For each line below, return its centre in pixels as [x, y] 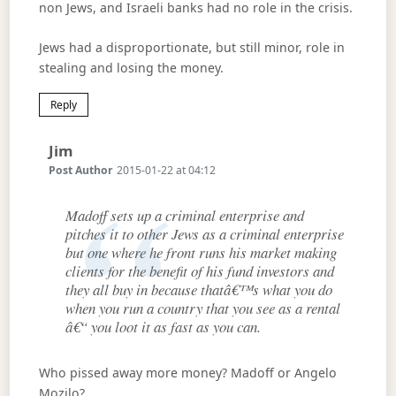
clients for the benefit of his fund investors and [199, 270]
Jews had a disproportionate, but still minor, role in [191, 48]
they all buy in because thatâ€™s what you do [198, 289]
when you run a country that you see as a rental [202, 308]
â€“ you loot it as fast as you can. [163, 326]
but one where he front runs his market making [201, 252]
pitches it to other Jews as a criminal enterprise [204, 233]
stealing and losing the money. [131, 68]
